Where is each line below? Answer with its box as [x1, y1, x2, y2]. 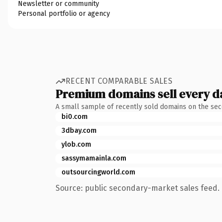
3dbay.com [61, 126, 97, 135]
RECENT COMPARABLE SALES [65, 76, 173, 86]
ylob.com [61, 140, 91, 149]
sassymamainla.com [61, 154, 126, 163]
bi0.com [61, 112, 88, 121]
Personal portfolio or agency [18, 9, 110, 18]
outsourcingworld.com [61, 167, 135, 176]
